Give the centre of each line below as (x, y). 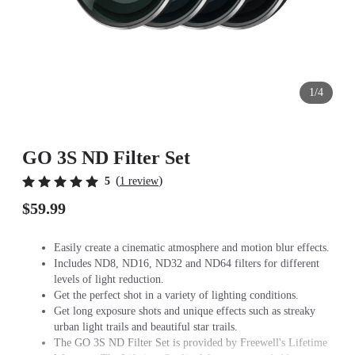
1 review (139, 181)
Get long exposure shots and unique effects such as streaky (185, 311)
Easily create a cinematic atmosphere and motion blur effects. (192, 248)
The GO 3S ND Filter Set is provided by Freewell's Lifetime (191, 343)
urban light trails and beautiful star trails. (147, 327)
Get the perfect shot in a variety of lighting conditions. (176, 295)
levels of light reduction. (109, 279)
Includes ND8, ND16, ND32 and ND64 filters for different (187, 263)
